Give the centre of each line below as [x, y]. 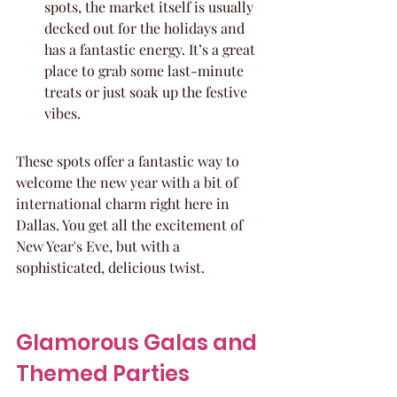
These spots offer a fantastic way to [129, 161]
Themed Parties [103, 374]
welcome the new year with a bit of [128, 182]
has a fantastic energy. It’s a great [152, 49]
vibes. [62, 113]
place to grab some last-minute [146, 70]
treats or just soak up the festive [148, 92]
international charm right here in [125, 203]
